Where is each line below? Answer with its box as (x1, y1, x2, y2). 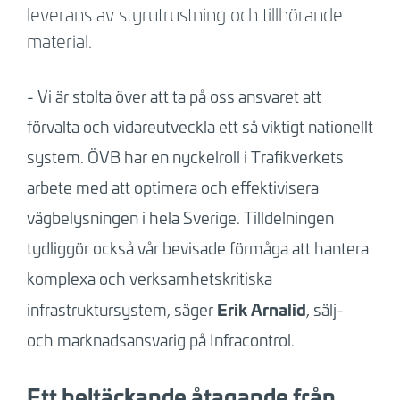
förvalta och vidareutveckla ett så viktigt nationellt (26, 115, 373, 137)
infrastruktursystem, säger (26, 298, 217, 321)
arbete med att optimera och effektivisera (26, 176, 319, 198)
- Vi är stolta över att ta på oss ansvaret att (26, 85, 321, 107)
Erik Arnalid (216, 297, 306, 321)
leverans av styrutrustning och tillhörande (26, 2, 343, 26)
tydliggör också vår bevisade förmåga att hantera (26, 237, 369, 259)
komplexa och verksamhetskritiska (26, 267, 272, 289)
